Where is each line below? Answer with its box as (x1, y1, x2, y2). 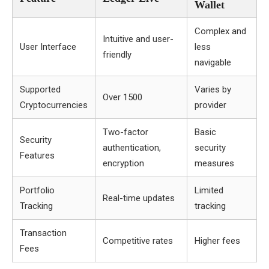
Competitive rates (103, 235, 173, 246)
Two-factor (103, 127, 148, 138)
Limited (195, 185, 223, 196)
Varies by (195, 84, 231, 95)
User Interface (20, 41, 76, 52)
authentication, (103, 142, 161, 153)
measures (195, 158, 234, 169)
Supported (20, 84, 61, 95)
